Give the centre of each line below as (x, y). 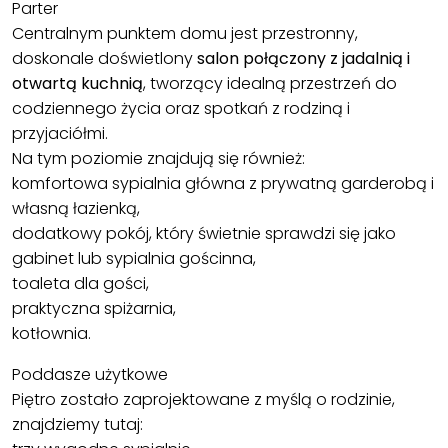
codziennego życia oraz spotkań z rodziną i (181, 109)
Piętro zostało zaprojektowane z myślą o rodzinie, (203, 400)
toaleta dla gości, (80, 284)
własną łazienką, (76, 209)
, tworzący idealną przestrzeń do (270, 84)
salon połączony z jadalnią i (303, 59)
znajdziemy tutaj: (77, 425)
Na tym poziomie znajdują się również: (158, 159)
